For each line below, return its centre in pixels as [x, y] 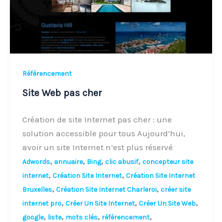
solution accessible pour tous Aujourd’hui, [104, 133]
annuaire [69, 162]
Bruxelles [37, 189]
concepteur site [168, 162]
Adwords [36, 162]
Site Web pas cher [62, 93]
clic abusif [122, 162]
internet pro [42, 203]
